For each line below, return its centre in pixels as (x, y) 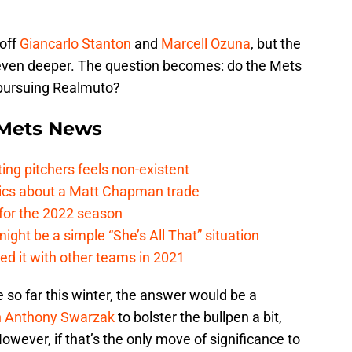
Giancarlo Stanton (75, 44)
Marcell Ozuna (206, 44)
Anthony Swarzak (60, 317)
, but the (276, 44)
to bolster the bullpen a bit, (198, 317)
